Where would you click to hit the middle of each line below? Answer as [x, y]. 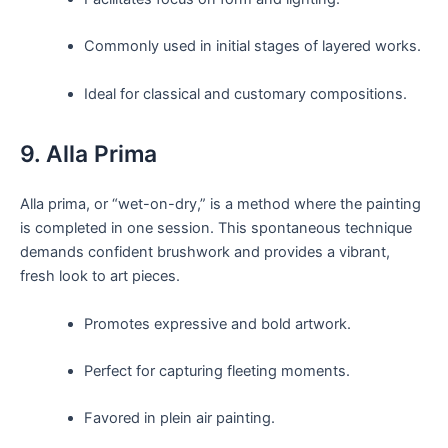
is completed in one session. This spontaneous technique [216, 228]
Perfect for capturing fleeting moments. [216, 370]
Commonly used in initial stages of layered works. [252, 46]
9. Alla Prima [88, 153]
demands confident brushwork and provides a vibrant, [205, 252]
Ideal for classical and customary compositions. [245, 93]
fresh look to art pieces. [100, 276]
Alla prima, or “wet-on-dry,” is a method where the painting [220, 204]
